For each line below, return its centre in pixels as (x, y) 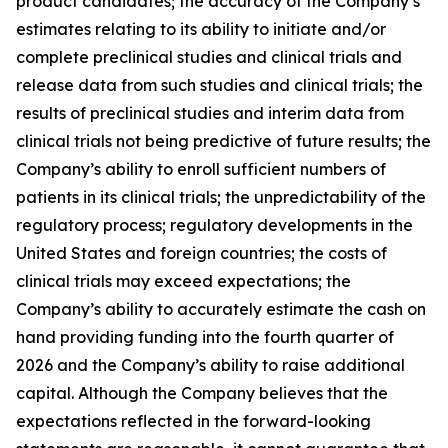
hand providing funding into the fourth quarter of (205, 337)
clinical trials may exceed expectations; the (183, 281)
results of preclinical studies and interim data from (210, 113)
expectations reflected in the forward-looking (193, 421)
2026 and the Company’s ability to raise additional (210, 365)
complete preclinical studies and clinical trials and (209, 57)
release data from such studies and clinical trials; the (219, 85)
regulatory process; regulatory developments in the (214, 225)
